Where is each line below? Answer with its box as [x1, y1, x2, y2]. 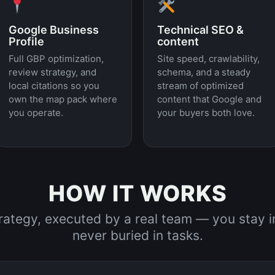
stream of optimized [157, 80, 244, 91]
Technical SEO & [157, 23, 244, 36]
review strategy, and [8, 66, 96, 78]
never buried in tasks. [72, 228, 203, 243]
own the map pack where [8, 93, 117, 105]
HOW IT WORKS [48, 180, 227, 207]
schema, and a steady [157, 66, 250, 78]
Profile [8, 35, 44, 48]
